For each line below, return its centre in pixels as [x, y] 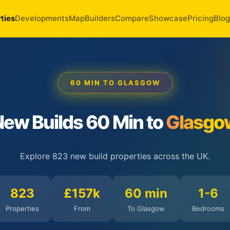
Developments [42, 18]
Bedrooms [208, 208]
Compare [132, 18]
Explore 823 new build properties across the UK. [115, 156]
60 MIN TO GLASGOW [115, 83]
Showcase [168, 18]
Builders [100, 18]
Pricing [200, 18]
